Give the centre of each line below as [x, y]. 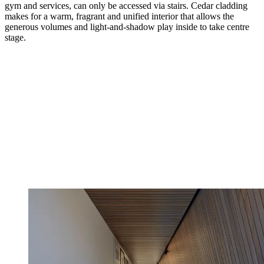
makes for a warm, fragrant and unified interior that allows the [119, 16]
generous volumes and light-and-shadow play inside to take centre [127, 27]
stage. [16, 37]
